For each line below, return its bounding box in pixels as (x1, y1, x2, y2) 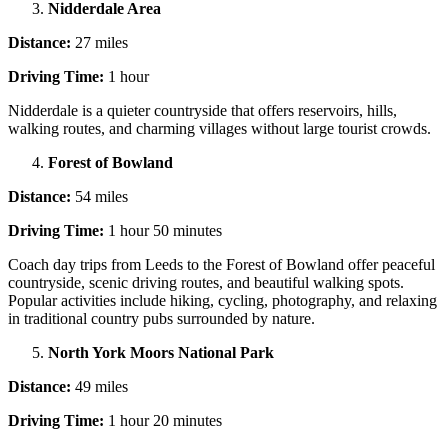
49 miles (71, 377, 128, 395)
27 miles (71, 33, 128, 51)
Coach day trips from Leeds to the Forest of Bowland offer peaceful (8, 255, 435, 273)
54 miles (71, 187, 128, 205)
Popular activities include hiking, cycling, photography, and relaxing (8, 291, 437, 309)
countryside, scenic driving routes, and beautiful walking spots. (8, 273, 404, 291)
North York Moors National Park (48, 343, 278, 361)
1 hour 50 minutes (104, 221, 222, 239)
